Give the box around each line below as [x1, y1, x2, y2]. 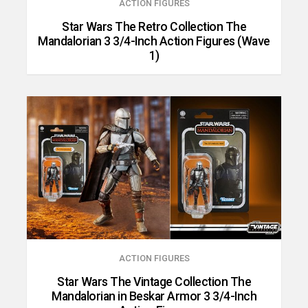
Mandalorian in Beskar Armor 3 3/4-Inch [52, 289, 256, 303]
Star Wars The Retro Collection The [62, 19, 246, 34]
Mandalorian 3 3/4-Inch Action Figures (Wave [38, 34, 270, 48]
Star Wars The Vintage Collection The [57, 274, 251, 289]
